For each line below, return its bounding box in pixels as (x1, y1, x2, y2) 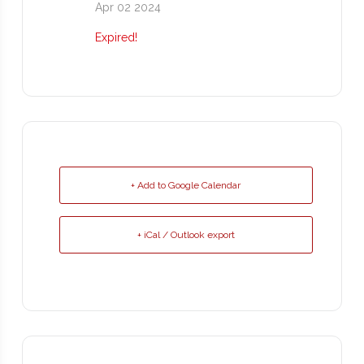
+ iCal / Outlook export (136, 229, 235, 241)
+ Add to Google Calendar (131, 180, 241, 192)
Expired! (94, 31, 137, 45)
